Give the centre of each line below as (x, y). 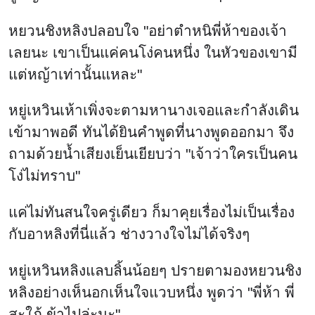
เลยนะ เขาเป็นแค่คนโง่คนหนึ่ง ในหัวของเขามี (153, 52)
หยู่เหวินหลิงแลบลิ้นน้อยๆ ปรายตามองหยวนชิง (155, 271)
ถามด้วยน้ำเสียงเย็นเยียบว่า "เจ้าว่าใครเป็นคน (153, 154)
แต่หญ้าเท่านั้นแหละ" (75, 74)
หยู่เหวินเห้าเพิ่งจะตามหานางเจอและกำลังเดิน (154, 110)
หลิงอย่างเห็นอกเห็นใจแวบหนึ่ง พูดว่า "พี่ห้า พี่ (152, 292)
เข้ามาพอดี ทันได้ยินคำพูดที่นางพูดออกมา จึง (151, 132)
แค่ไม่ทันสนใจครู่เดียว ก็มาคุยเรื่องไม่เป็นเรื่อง (152, 212)
